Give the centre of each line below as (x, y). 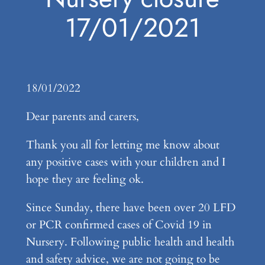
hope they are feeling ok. (86, 179)
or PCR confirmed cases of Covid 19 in (119, 225)
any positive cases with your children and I (125, 162)
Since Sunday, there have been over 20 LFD (130, 208)
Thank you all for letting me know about (122, 145)
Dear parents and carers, (84, 116)
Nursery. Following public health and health (130, 242)
